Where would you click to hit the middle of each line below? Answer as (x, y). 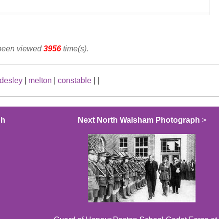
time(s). (75, 49)
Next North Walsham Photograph (139, 120)
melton (40, 81)
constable (75, 81)
